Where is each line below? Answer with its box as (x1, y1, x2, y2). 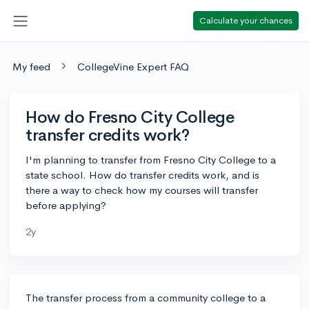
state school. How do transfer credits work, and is (26, 168, 259, 181)
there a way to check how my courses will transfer (26, 183, 258, 197)
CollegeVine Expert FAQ (77, 59, 189, 73)
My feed (12, 59, 50, 73)
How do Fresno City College (26, 106, 235, 128)
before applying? (26, 198, 106, 212)
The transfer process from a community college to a (26, 290, 266, 304)
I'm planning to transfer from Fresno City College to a (26, 152, 276, 166)
